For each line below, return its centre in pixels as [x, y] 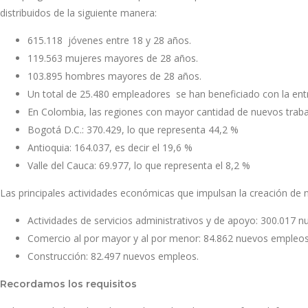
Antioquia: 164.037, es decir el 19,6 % [110, 147]
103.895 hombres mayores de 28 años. [114, 76]
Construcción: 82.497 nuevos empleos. [113, 256]
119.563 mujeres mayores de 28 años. [113, 58]
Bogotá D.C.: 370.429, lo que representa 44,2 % [133, 130]
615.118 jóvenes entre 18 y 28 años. [109, 40]
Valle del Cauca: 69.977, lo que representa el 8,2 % [139, 165]
